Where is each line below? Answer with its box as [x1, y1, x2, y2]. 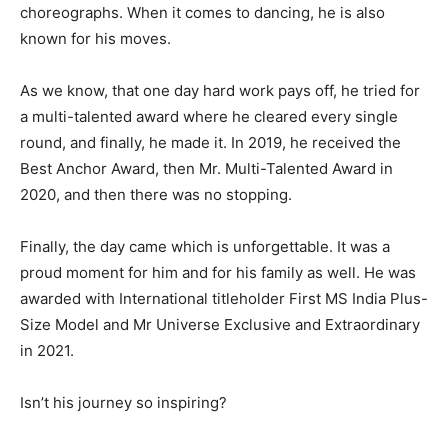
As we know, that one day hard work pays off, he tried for [20, 80, 420, 100]
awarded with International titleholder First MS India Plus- [20, 288, 428, 308]
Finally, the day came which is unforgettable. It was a [20, 236, 390, 256]
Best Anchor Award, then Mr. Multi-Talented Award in [20, 158, 393, 178]
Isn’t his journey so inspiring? [20, 392, 227, 412]
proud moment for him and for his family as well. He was [20, 262, 416, 282]
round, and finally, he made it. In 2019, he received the [20, 132, 401, 152]
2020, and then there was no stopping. [20, 184, 292, 204]
